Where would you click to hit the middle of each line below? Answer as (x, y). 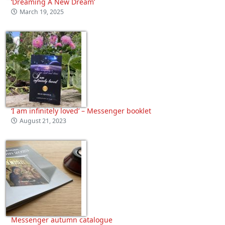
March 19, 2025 (42, 12)
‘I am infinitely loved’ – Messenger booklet (81, 110)
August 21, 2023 (43, 121)
